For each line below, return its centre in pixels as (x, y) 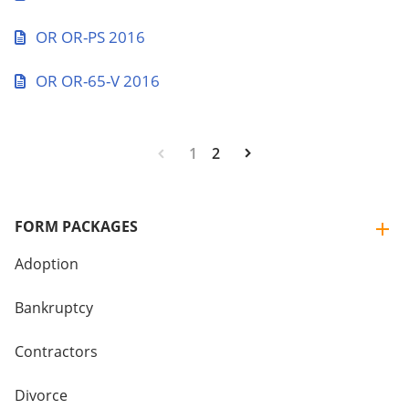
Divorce (41, 395)
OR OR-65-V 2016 (98, 81)
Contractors (56, 351)
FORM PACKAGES (76, 226)
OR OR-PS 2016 (90, 37)
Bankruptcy (54, 308)
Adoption (47, 264)
